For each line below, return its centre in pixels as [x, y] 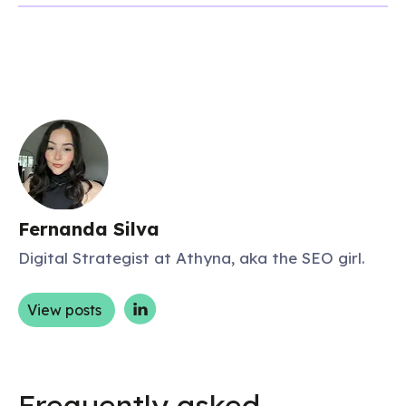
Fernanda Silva [89, 229]
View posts [64, 310]
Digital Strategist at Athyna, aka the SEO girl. [192, 258]
